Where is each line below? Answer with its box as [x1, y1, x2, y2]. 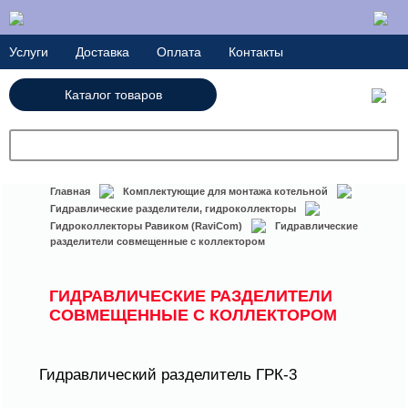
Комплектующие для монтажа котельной [123, 186, 328, 198]
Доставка [76, 45, 129, 60]
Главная [50, 186, 90, 198]
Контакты [229, 45, 283, 60]
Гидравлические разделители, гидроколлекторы [50, 203, 296, 215]
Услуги [9, 45, 48, 60]
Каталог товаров [64, 87, 162, 103]
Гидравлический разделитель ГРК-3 [39, 365, 297, 383]
